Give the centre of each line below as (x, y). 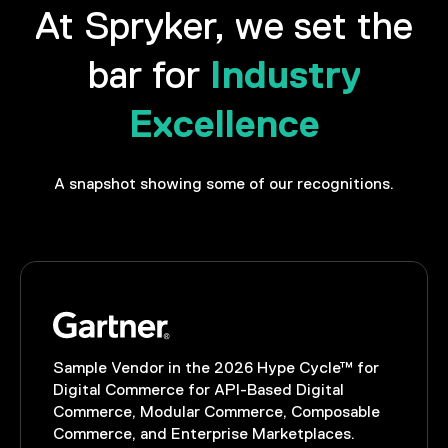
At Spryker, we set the (224, 29)
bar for (148, 78)
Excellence (224, 124)
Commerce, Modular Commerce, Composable (217, 412)
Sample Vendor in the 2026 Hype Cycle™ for (216, 368)
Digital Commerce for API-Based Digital (199, 390)
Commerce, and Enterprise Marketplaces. (204, 434)
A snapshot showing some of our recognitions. (224, 185)
